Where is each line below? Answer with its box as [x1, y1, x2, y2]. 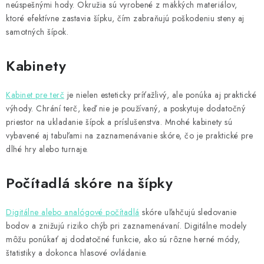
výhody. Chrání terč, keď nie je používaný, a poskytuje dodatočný [6, 103, 245, 115]
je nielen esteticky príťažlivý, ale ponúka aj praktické [64, 89, 256, 101]
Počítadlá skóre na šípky [6, 173, 173, 194]
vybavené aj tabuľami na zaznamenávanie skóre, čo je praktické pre [6, 130, 253, 142]
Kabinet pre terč [6, 89, 64, 101]
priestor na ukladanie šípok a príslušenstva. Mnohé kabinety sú [6, 116, 232, 128]
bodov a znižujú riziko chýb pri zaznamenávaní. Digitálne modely [6, 220, 247, 232]
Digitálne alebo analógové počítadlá [6, 206, 140, 219]
